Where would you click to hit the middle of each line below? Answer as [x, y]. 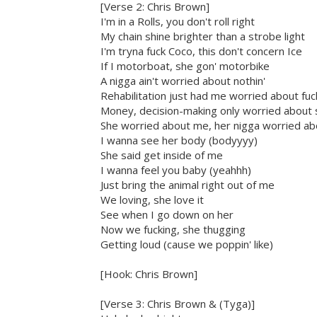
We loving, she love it [152, 200]
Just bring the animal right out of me [188, 185]
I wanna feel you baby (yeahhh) [176, 170]
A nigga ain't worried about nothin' [183, 81]
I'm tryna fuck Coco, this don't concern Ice [201, 51]
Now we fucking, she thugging [173, 230]
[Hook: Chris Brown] [149, 274]
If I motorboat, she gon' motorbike [185, 66]
